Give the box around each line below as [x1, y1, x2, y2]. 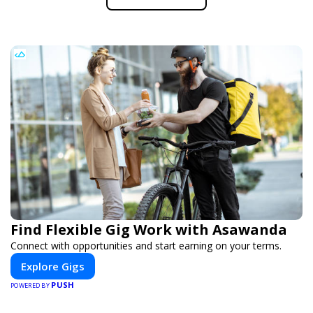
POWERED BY [10, 280, 52, 290]
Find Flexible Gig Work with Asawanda [10, 219, 287, 239]
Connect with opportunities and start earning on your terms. [10, 238, 282, 252]
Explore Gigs [21, 259, 85, 273]
